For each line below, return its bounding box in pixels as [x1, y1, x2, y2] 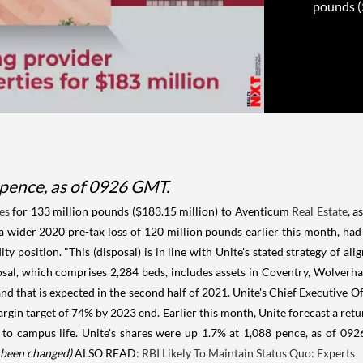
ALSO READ [72, 346, 136, 361]
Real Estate [292, 204, 348, 219]
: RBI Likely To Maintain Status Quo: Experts [136, 346, 355, 361]
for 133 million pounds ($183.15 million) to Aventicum [9, 204, 293, 219]
